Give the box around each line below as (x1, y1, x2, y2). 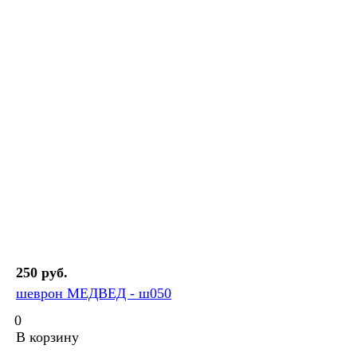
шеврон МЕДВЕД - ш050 (16, 285, 171, 302)
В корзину (16, 329, 79, 346)
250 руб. (16, 265, 68, 281)
